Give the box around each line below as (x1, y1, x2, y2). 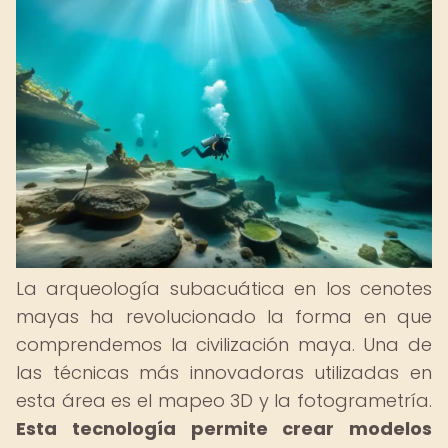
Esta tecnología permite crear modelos (16, 416, 432, 441)
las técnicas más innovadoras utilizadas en (16, 360, 432, 385)
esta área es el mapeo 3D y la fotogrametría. (16, 388, 432, 413)
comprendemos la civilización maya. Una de (16, 332, 432, 357)
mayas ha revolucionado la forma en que (16, 304, 432, 329)
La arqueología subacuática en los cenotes (16, 276, 432, 301)
